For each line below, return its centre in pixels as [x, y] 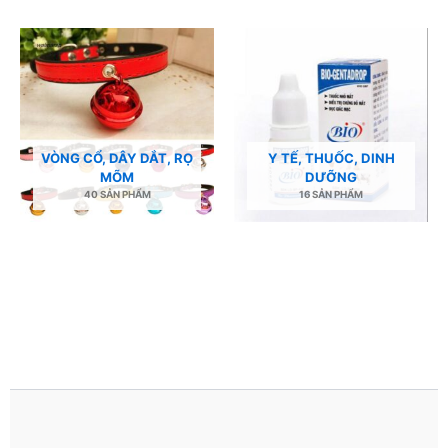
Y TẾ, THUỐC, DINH [331, 158]
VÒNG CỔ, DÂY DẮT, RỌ [117, 158]
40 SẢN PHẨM [117, 194]
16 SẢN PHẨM [331, 194]
